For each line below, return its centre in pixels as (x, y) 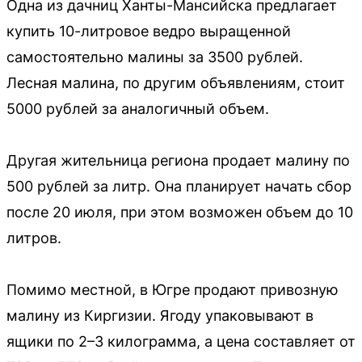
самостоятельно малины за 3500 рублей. (155, 57)
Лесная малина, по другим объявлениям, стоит (176, 83)
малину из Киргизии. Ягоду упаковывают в (160, 316)
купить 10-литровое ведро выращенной (149, 32)
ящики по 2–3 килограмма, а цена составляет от (181, 342)
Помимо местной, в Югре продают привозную (173, 290)
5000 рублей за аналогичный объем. (138, 109)
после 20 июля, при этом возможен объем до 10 (180, 213)
